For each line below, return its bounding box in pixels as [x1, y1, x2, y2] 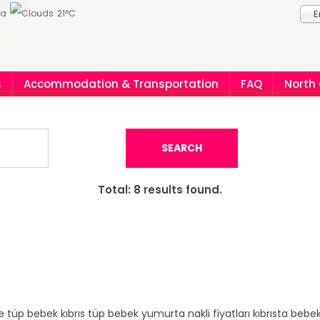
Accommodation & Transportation [24, 76, 219, 91]
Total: [98, 182, 134, 197]
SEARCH [161, 141, 202, 155]
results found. [141, 182, 222, 197]
